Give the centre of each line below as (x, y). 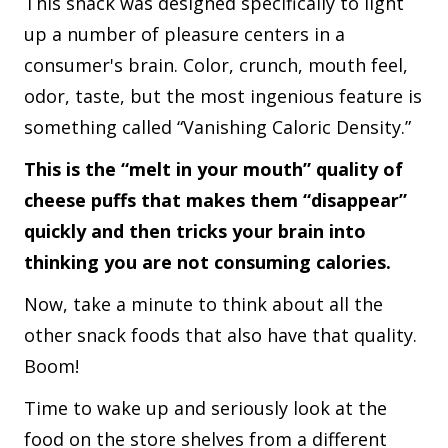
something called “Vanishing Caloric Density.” (217, 126)
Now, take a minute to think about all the (203, 303)
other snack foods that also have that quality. (220, 334)
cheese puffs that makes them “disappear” (215, 199)
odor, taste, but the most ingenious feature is (223, 95)
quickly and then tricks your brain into (195, 230)
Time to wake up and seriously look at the (205, 407)
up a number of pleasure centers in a (184, 33)
